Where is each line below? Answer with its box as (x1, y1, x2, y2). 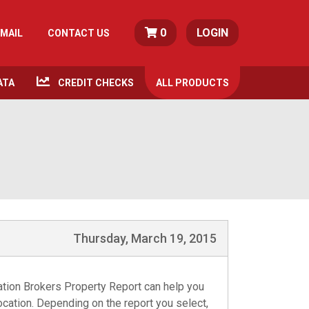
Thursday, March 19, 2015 (73, 231, 217, 246)
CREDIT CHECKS (58, 77, 134, 88)
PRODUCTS (175, 77, 229, 88)
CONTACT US (48, 27, 110, 39)
